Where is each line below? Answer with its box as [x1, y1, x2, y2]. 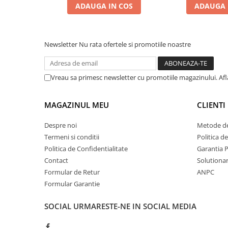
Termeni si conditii [44, 132, 99, 141]
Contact [44, 155, 68, 165]
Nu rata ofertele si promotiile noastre [79, 39, 191, 49]
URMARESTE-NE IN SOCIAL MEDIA [73, 201, 196, 211]
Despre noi [44, 120, 77, 130]
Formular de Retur [44, 167, 100, 177]
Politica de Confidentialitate [44, 144, 128, 153]
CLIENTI [197, 99, 225, 110]
